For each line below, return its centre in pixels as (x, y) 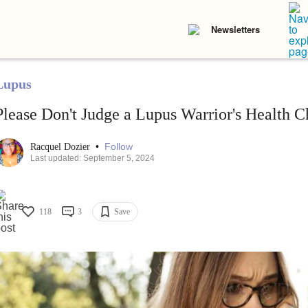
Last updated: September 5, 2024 (92, 158)
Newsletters (235, 29)
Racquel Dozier (61, 147)
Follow (118, 147)
